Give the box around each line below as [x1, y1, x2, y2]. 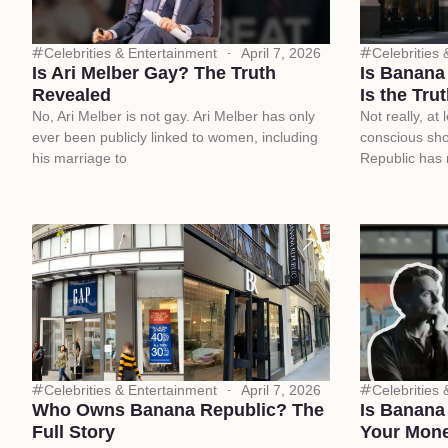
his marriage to [32, 150, 127, 167]
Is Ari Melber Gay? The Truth [32, 63, 276, 84]
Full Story [32, 422, 115, 443]
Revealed [32, 85, 111, 106]
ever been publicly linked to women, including [32, 129, 318, 146]
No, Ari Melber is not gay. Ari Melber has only [32, 108, 315, 125]
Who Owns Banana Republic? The [32, 400, 324, 421]
